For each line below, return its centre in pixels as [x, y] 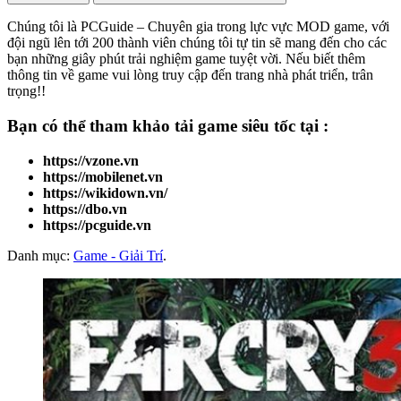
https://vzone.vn [91, 160]
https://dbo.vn [85, 209]
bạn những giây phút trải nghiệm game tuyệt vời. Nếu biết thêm [186, 59]
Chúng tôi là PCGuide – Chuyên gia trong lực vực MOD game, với [198, 27]
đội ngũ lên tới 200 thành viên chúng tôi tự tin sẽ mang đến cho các [197, 43]
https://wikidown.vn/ [105, 192]
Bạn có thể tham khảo [91, 125]
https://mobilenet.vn [103, 176]
